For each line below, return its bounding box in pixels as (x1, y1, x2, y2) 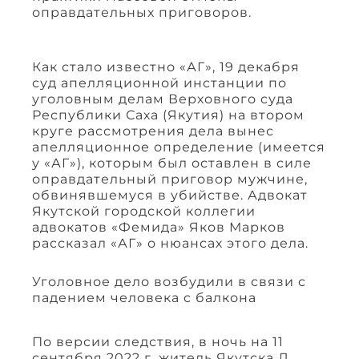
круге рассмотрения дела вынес (32, 123, 274, 139)
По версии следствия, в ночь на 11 (32, 334, 284, 350)
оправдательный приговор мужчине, (32, 171, 308, 188)
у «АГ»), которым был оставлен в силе (32, 155, 312, 171)
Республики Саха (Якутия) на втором (32, 107, 305, 123)
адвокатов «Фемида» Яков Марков (32, 220, 285, 236)
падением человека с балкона (32, 290, 256, 306)
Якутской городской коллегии (32, 204, 256, 220)
